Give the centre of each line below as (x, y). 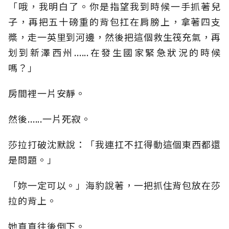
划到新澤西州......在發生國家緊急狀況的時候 (114, 52)
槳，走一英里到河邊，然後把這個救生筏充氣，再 (114, 37)
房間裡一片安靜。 (47, 93)
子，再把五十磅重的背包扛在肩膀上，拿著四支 (114, 22)
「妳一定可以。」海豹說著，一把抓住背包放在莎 (114, 185)
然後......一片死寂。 (50, 119)
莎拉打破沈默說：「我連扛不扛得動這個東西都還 (114, 144)
